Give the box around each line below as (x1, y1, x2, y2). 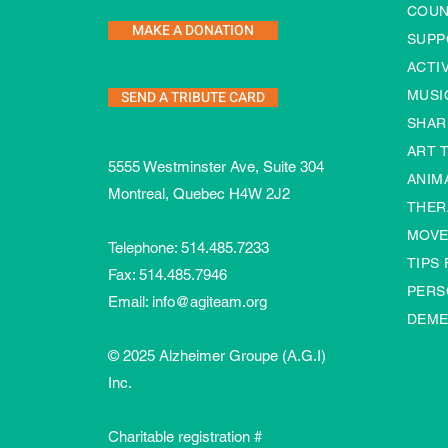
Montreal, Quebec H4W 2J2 (108, 185, 290, 202)
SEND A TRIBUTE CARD (121, 87, 265, 108)
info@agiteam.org (152, 293, 267, 310)
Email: (108, 293, 152, 310)
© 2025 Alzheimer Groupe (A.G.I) (108, 347, 326, 364)
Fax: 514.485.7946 (108, 266, 227, 283)
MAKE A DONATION (132, 20, 254, 41)
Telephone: (108, 239, 181, 256)
